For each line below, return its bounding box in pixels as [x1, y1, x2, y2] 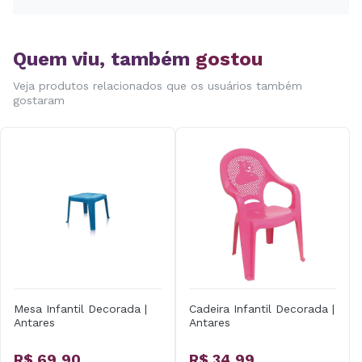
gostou [196, 48, 263, 70]
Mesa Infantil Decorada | [14, 301, 147, 315]
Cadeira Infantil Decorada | [188, 301, 335, 315]
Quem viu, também [13, 48, 196, 70]
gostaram [13, 94, 65, 107]
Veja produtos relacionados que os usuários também [13, 79, 302, 92]
